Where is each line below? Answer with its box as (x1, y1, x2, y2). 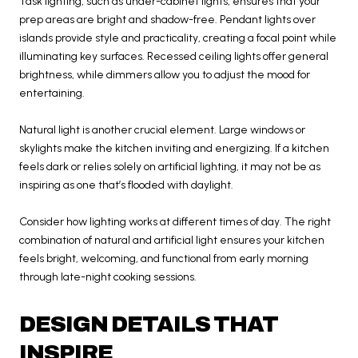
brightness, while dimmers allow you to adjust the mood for (19, 67, 310, 82)
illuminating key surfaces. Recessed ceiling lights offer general (19, 49, 328, 63)
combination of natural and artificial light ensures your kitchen (19, 233, 324, 247)
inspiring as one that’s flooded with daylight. (19, 177, 233, 192)
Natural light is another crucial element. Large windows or (19, 122, 305, 137)
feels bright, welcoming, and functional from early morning (19, 251, 308, 265)
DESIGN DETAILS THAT (19, 311, 278, 336)
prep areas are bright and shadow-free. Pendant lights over (19, 12, 316, 26)
